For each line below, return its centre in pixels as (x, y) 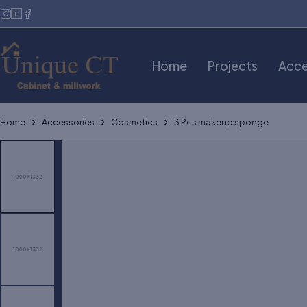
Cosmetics (134, 122)
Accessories (68, 122)
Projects (233, 65)
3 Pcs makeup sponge (221, 122)
